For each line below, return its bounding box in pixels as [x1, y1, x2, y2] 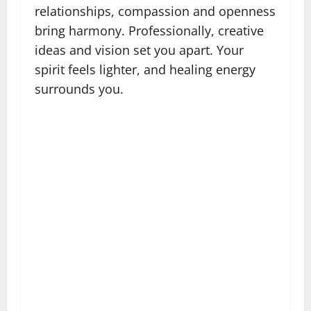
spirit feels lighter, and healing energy [35, 60, 255, 78]
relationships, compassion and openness [35, 2, 276, 19]
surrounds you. [35, 80, 124, 97]
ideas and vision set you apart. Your [35, 41, 244, 58]
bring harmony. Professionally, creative [35, 22, 264, 39]
